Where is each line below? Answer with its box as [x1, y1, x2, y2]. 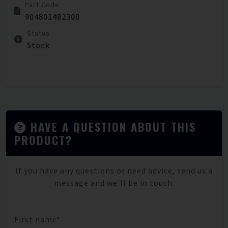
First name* [14, 214, 61, 225]
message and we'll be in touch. [53, 178, 175, 188]
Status [27, 28, 50, 38]
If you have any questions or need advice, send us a [15, 165, 213, 176]
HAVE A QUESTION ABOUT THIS [31, 118, 196, 135]
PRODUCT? [14, 131, 72, 148]
